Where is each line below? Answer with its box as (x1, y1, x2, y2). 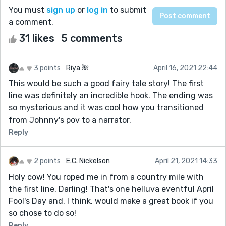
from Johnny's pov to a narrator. (9, 115, 131, 125)
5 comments (61, 32, 123, 44)
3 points (34, 63, 61, 72)
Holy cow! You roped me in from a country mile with (9, 172, 204, 182)
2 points (34, 156, 61, 165)
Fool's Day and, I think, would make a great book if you (9, 196, 213, 206)
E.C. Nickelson (66, 156, 110, 165)
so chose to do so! (9, 208, 76, 218)
